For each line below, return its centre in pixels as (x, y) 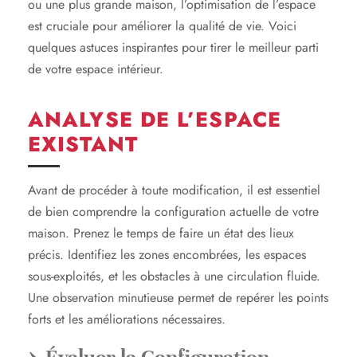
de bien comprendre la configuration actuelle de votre (173, 211)
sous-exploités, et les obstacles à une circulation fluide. (174, 276)
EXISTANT (83, 144)
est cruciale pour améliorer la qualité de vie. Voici (162, 25)
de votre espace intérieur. (96, 69)
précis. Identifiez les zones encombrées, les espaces (167, 254)
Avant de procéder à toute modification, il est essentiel (174, 190)
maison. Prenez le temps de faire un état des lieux (161, 233)
